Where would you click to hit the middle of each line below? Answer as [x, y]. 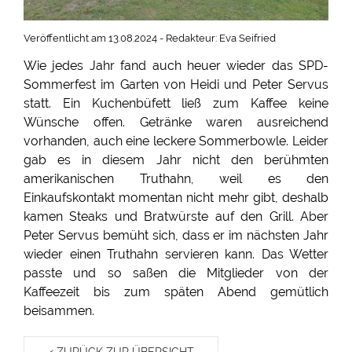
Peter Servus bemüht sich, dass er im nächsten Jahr [176, 235]
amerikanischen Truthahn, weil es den [176, 179]
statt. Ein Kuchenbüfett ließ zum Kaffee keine [176, 103]
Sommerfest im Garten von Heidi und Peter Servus [176, 84]
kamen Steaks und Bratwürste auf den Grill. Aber [176, 216]
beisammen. [59, 311]
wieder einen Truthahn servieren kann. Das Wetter [176, 254]
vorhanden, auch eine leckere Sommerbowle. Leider [176, 141]
